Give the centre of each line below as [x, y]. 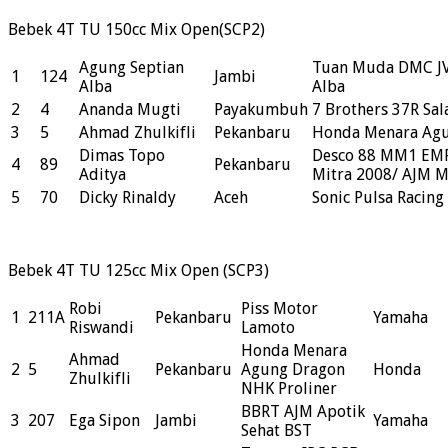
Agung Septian [131, 68]
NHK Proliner [289, 389]
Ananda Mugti [130, 110]
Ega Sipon [104, 421]
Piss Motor [279, 309]
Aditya [102, 175]
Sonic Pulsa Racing [378, 198]
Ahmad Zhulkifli [137, 133]
